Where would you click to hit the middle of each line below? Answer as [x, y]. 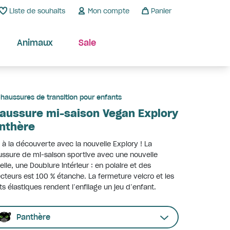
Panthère [33, 217]
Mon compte [109, 11]
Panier [161, 11]
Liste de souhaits [37, 11]
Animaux [35, 43]
